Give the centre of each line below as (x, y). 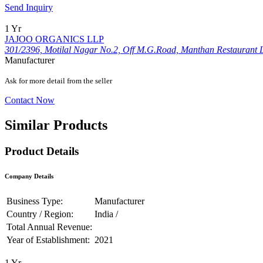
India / (106, 214)
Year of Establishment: (48, 240)
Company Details (29, 176)
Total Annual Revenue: (49, 227)
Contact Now (30, 100)
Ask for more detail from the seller (58, 81)
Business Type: (35, 201)
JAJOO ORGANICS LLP (54, 39)
